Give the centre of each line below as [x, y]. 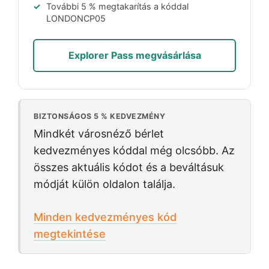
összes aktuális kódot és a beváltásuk [129, 167]
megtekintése [70, 234]
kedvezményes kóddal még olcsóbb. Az [134, 150]
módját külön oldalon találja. [104, 184]
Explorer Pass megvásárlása [134, 55]
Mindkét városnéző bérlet [99, 133]
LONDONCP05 [76, 18]
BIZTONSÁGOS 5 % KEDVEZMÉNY [99, 116]
